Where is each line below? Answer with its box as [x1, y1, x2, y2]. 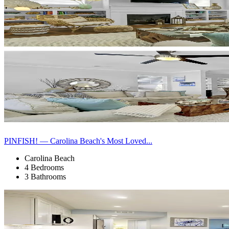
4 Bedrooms [25, 163, 64, 172]
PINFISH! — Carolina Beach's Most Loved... [4, 136, 152, 145]
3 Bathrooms [25, 172, 66, 181]
